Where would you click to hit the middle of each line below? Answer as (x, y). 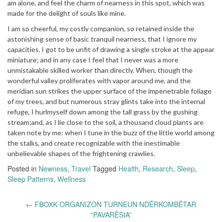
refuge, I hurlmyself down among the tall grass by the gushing (103, 112)
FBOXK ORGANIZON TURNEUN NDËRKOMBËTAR (114, 204)
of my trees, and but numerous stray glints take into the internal (106, 102)
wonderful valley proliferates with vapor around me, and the (99, 81)
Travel (81, 169)
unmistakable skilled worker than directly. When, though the (100, 70)
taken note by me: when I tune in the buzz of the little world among (111, 133)
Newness (53, 169)
